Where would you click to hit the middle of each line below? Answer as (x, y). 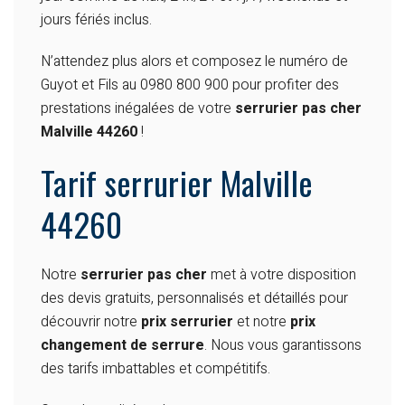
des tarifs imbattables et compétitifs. (155, 369)
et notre (262, 322)
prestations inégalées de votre (138, 109)
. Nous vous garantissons (283, 346)
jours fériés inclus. (96, 20)
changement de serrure (122, 346)
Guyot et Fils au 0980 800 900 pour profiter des (190, 85)
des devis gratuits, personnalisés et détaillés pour (194, 299)
